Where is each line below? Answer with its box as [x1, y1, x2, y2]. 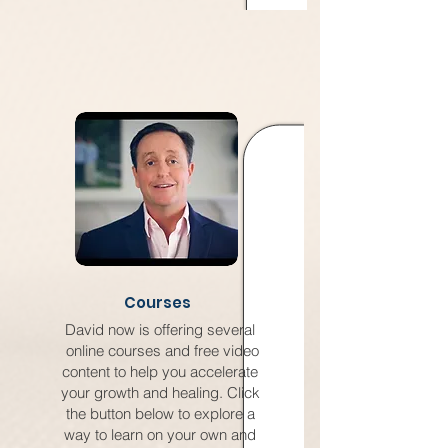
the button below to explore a [65, 404, 255, 423]
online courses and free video [61, 341, 259, 360]
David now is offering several [65, 320, 255, 339]
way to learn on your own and [64, 425, 256, 444]
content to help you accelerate [62, 362, 258, 381]
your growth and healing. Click [60, 383, 260, 402]
